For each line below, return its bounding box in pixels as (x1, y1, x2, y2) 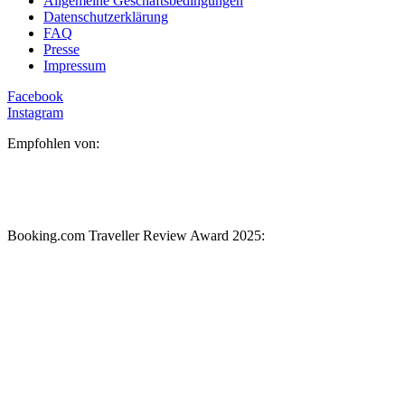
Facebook (7, 89, 63, 105)
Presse (43, 42, 80, 58)
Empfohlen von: (7, 136, 99, 152)
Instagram (7, 105, 63, 121)
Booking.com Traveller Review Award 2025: (7, 228, 265, 244)
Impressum (43, 58, 106, 74)
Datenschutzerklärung (43, 9, 168, 25)
